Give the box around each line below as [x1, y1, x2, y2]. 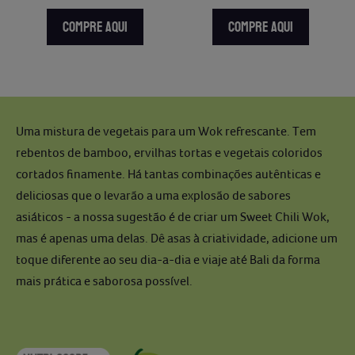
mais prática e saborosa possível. [16, 273, 195, 288]
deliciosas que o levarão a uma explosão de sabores [16, 188, 291, 202]
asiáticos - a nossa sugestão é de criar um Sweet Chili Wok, [16, 209, 330, 223]
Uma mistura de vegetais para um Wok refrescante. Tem [16, 124, 316, 138]
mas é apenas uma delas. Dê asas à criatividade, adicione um [16, 231, 338, 245]
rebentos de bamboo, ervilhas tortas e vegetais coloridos [16, 145, 323, 159]
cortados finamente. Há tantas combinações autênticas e [16, 166, 321, 181]
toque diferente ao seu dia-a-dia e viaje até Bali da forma [16, 252, 320, 266]
